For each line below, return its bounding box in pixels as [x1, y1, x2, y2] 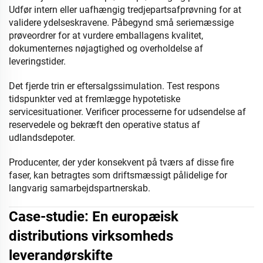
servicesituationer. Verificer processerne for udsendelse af [9, 106, 246, 117]
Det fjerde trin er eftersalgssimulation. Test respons [9, 80, 220, 92]
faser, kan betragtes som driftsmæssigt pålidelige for [9, 170, 227, 181]
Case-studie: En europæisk [9, 208, 178, 225]
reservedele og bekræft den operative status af [9, 119, 200, 130]
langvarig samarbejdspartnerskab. [9, 183, 150, 194]
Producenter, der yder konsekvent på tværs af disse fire [9, 157, 234, 168]
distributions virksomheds [9, 228, 173, 244]
